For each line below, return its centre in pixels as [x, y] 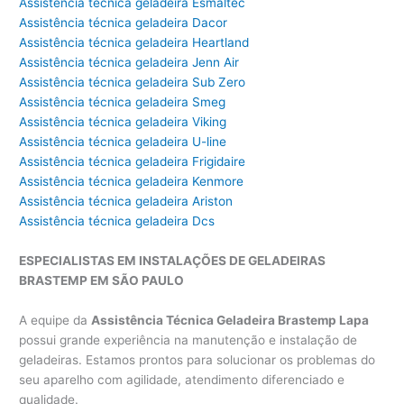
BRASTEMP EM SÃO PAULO [102, 281]
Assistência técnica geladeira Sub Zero [133, 83]
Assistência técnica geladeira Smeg [123, 102]
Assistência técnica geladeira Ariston [126, 202]
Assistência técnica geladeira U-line [123, 142]
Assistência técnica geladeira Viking [123, 122]
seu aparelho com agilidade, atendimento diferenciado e [182, 380]
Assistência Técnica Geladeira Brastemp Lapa [230, 321]
